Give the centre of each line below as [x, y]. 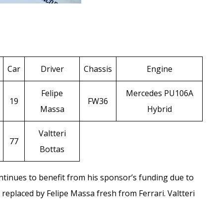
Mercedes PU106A [159, 93]
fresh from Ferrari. [131, 193]
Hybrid [159, 109]
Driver [52, 69]
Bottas [52, 149]
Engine [159, 69]
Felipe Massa [71, 193]
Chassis [98, 69]
